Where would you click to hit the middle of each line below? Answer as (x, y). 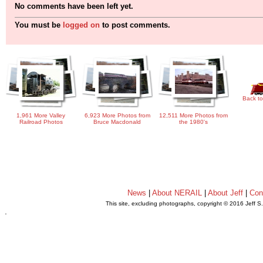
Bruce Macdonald (117, 122)
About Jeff (226, 193)
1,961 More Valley (41, 116)
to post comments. (135, 25)
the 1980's (194, 122)
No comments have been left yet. (74, 6)
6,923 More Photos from (117, 116)
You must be (39, 25)
